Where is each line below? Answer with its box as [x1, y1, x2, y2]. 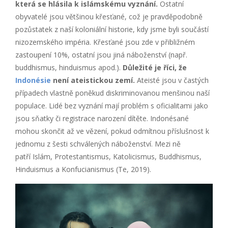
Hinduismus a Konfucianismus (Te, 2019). [15, 164, 151, 174]
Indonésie [15, 75, 51, 85]
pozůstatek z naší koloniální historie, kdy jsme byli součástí [15, 24, 209, 34]
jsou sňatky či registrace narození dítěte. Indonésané [15, 113, 189, 123]
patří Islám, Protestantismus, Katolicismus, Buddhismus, [15, 152, 202, 161]
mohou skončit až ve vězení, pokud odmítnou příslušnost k [15, 126, 209, 136]
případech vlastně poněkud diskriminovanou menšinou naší [15, 88, 210, 98]
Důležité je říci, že [123, 63, 187, 72]
